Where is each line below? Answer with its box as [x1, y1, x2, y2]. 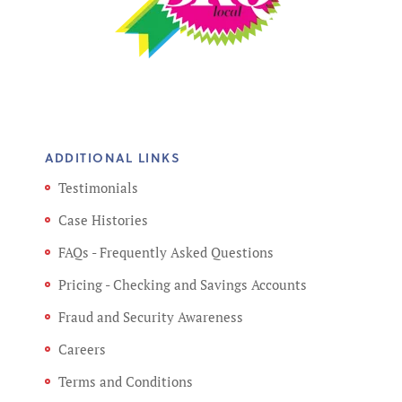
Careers [58, 339, 106, 358]
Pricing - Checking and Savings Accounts [58, 275, 307, 293]
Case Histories [58, 210, 148, 229]
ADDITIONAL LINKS [45, 147, 180, 167]
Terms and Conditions [58, 371, 193, 390]
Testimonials [58, 178, 138, 197]
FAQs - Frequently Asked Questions [58, 242, 274, 261]
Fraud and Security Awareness [58, 307, 243, 326]
